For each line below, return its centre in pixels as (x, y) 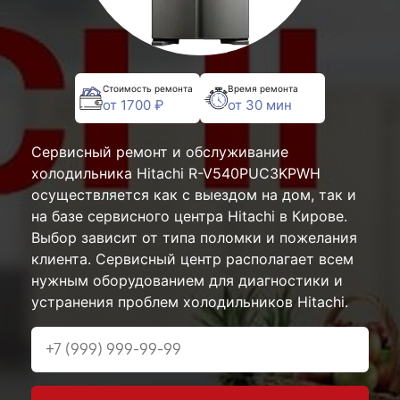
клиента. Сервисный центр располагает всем (192, 259)
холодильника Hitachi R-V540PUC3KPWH (176, 173)
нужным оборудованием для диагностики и (187, 280)
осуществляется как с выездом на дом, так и (194, 195)
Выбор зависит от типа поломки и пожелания (194, 237)
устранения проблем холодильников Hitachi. (190, 302)
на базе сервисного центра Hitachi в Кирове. (189, 216)
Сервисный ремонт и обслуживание (160, 152)
